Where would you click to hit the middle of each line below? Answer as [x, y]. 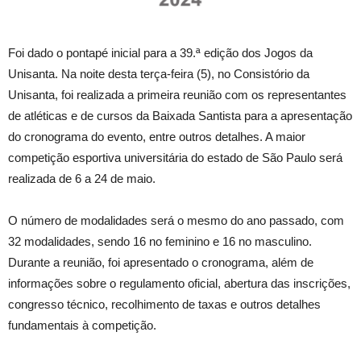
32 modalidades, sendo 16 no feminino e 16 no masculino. [160, 242]
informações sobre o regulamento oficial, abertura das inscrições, [179, 284]
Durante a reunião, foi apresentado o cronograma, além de [161, 263]
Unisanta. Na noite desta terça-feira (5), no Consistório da [159, 74]
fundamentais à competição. [82, 326]
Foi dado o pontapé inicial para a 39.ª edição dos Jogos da [160, 53]
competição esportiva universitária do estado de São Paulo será [175, 158]
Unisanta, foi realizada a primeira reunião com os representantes [177, 95]
